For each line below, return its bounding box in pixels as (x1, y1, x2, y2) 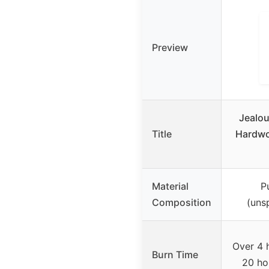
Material (152, 180, 189, 192)
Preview (152, 41, 188, 53)
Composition (152, 196, 211, 208)
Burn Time (152, 248, 198, 261)
